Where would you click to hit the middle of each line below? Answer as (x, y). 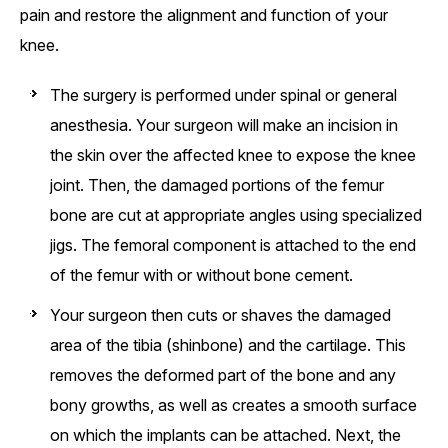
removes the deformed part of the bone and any (223, 375)
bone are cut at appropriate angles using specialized (236, 215)
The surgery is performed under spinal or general (223, 95)
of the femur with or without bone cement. (201, 275)
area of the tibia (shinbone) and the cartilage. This (228, 345)
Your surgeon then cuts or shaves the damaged (220, 315)
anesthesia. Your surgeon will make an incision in (224, 125)
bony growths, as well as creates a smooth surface (233, 405)
